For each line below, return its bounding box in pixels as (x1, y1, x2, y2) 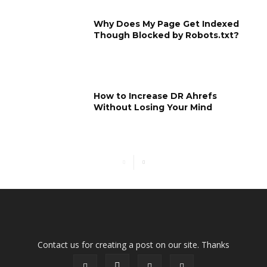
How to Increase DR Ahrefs (94, 91, 218, 102)
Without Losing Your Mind (94, 102, 213, 113)
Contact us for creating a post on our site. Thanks (38, 238, 229, 250)
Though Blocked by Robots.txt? (94, 29, 240, 41)
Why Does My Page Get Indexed (94, 18, 240, 29)
